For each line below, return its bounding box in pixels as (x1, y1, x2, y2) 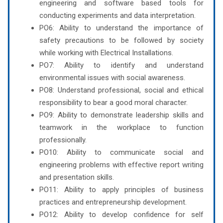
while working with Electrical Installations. (39, 48, 173, 57)
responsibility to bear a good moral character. (39, 98, 188, 107)
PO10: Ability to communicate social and (39, 147, 204, 157)
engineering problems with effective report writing (39, 160, 204, 169)
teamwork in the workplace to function (39, 122, 204, 132)
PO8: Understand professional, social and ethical (39, 85, 204, 95)
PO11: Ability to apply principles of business (39, 185, 204, 194)
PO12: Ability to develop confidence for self (39, 210, 204, 219)
